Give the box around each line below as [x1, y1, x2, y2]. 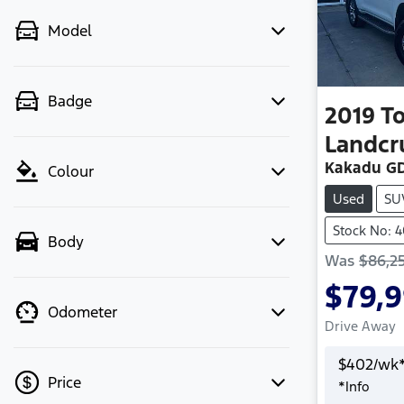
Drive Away [325, 317, 396, 335]
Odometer [48, 302, 117, 322]
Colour [48, 161, 94, 181]
